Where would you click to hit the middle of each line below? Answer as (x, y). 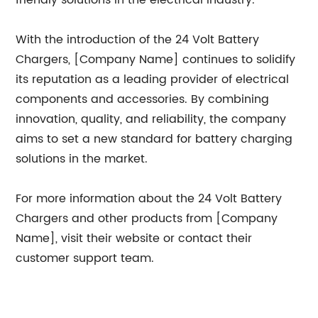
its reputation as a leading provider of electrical (153, 79)
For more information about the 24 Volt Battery (149, 199)
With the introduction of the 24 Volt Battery (138, 40)
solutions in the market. (82, 159)
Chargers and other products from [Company (147, 219)
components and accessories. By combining (143, 99)
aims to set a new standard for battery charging (154, 139)
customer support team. (85, 258)
